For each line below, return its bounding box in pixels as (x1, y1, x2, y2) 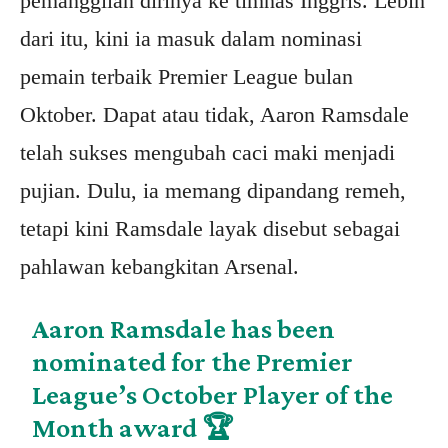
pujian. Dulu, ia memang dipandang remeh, (20, 178, 406, 204)
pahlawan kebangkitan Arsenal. (20, 254, 299, 280)
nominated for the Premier (32, 346, 354, 378)
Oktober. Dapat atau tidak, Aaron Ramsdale (20, 102, 409, 128)
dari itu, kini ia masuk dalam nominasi (20, 26, 362, 52)
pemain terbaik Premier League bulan (20, 64, 353, 90)
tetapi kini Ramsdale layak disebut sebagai (20, 216, 400, 242)
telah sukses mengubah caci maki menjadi (20, 140, 395, 166)
